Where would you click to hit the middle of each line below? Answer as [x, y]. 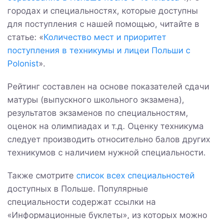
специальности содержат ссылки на [82, 202]
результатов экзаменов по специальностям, [98, 113]
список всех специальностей [135, 175]
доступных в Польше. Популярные [78, 188]
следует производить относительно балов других [109, 139]
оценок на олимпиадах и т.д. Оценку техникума [106, 126]
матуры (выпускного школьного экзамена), [96, 99]
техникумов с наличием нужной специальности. [107, 152]
